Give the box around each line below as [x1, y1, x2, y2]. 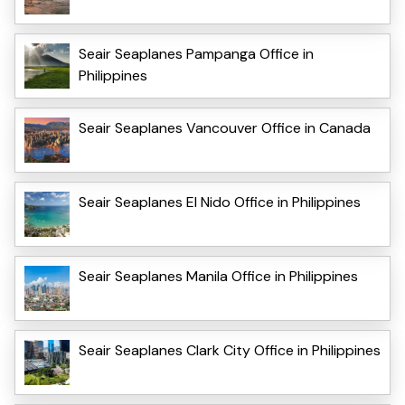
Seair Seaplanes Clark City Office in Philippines [79, 340, 381, 360]
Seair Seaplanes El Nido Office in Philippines [79, 192, 361, 212]
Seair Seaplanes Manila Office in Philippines [79, 266, 358, 286]
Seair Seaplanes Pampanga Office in [79, 43, 314, 63]
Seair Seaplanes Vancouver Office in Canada [79, 118, 371, 137]
